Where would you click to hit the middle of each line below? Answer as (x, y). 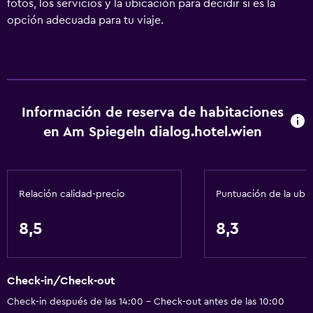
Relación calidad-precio (72, 194)
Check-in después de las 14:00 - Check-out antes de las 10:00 (146, 302)
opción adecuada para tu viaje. (85, 20)
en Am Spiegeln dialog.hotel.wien (153, 132)
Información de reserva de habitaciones (153, 112)
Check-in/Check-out (61, 281)
